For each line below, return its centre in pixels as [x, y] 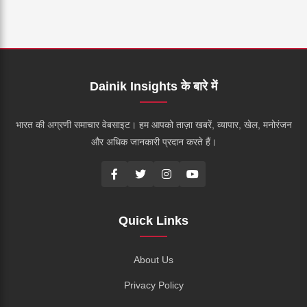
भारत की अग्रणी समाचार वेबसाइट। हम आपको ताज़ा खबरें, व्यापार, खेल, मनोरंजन [153, 124]
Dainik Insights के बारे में [153, 86]
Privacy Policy [153, 285]
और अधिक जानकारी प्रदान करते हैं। [153, 142]
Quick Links [153, 220]
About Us [153, 259]
